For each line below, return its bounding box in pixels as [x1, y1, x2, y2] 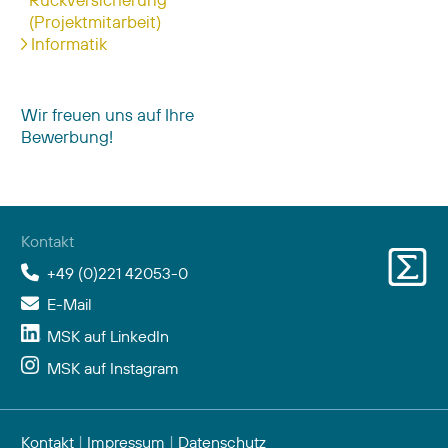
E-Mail [47, 293, 92, 314]
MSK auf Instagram [47, 357, 179, 378]
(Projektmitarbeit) [29, 10, 161, 32]
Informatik [31, 32, 107, 54]
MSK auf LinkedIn [46, 325, 169, 346]
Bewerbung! [21, 125, 113, 147]
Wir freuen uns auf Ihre [21, 103, 194, 125]
